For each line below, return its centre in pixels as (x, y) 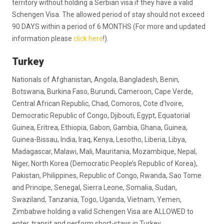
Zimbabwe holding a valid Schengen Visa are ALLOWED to (103, 211)
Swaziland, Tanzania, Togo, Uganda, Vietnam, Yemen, (97, 199)
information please (43, 38)
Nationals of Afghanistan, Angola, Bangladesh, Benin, (96, 79)
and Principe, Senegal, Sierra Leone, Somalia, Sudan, (94, 187)
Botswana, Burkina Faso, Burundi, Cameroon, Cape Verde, (102, 91)
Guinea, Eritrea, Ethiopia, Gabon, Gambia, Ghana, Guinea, (100, 127)
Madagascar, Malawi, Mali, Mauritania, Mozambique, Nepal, (104, 151)
